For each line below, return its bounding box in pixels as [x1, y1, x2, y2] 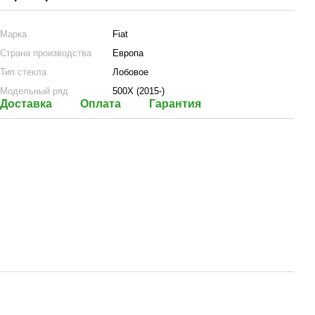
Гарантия [149, 98, 201, 110]
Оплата [80, 98, 121, 110]
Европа [112, 48, 143, 58]
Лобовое [112, 67, 148, 77]
